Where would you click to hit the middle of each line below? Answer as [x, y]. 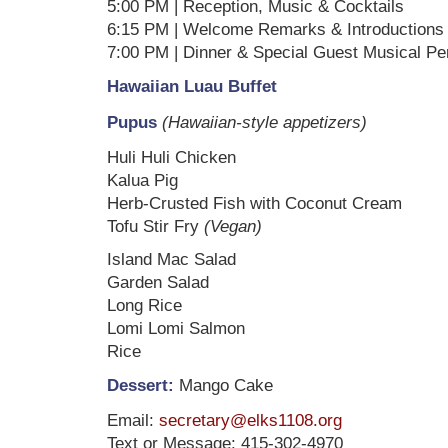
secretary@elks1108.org [250, 420]
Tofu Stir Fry [155, 226]
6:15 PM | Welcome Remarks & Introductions [275, 29]
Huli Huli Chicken [171, 157]
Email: [133, 420]
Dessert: [140, 385]
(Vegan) [233, 226]
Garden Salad [158, 282]
